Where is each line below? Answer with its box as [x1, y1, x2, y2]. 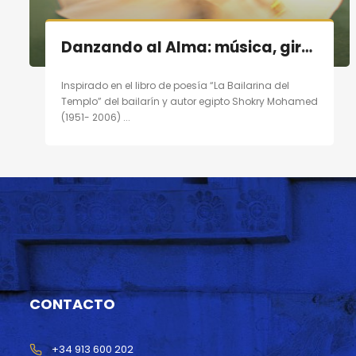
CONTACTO [29, 294, 115, 315]
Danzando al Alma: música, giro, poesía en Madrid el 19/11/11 [301, 37, 312, 59]
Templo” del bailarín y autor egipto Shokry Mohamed [61, 95, 318, 109]
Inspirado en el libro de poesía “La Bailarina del [61, 79, 289, 93]
